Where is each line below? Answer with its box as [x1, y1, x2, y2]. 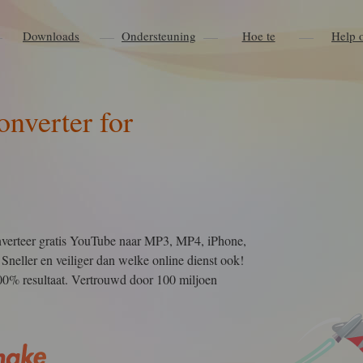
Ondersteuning [122, 28, 196, 45]
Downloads [23, 28, 79, 45]
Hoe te [241, 28, 275, 45]
